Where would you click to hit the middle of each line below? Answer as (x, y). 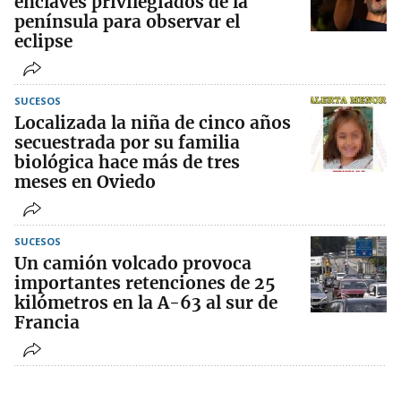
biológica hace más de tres (127, 162)
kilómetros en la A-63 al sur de (146, 303)
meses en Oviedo (85, 182)
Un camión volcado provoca (133, 264)
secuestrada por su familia (127, 143)
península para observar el (127, 22)
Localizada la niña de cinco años (153, 123)
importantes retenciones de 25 (145, 283)
